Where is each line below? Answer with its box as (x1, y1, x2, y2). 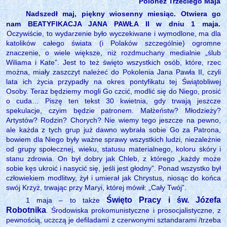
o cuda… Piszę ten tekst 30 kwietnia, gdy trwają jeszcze (6, 96, 221, 105)
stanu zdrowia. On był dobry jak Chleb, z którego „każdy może (6, 154, 221, 163)
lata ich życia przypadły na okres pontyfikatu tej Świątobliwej (6, 77, 221, 86)
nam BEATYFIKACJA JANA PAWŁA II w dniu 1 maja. (6, 19, 220, 28)
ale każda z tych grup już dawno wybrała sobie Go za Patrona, (6, 125, 221, 134)
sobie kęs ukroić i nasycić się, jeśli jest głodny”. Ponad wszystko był (6, 164, 221, 172)
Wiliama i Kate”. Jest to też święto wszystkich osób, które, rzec (6, 58, 221, 66)
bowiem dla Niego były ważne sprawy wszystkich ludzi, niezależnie (6, 135, 221, 143)
